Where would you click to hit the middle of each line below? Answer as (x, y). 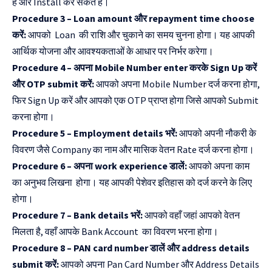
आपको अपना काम (219, 165)
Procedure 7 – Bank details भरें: (78, 215)
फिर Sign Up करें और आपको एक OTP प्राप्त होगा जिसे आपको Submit (135, 100)
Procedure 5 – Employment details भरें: (95, 133)
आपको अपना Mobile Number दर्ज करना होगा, (178, 83)
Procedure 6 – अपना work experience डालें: (100, 165)
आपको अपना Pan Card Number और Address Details (160, 264)
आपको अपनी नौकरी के (217, 133)
